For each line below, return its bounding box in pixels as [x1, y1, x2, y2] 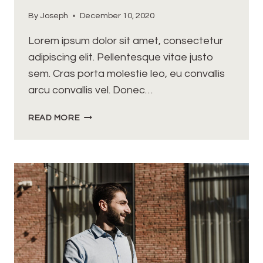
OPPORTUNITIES [79, 111, 149, 120]
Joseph [40, 11, 69, 21]
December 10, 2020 [80, 11, 155, 21]
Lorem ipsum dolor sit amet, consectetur [28, 35, 223, 47]
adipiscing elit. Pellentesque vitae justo [28, 52, 214, 63]
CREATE [79, 165, 113, 174]
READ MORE [28, 113, 80, 123]
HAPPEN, [79, 138, 116, 147]
